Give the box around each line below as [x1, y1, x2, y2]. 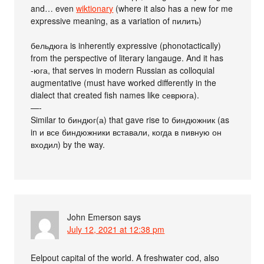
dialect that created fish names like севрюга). [31, 88, 200, 101]
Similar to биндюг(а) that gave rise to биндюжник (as [31, 113, 230, 126]
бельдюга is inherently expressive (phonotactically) [31, 39, 222, 51]
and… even [31, 2, 77, 14]
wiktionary [76, 2, 114, 14]
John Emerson [67, 210, 122, 223]
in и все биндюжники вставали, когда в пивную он [31, 126, 222, 138]
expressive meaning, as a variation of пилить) [31, 14, 202, 27]
